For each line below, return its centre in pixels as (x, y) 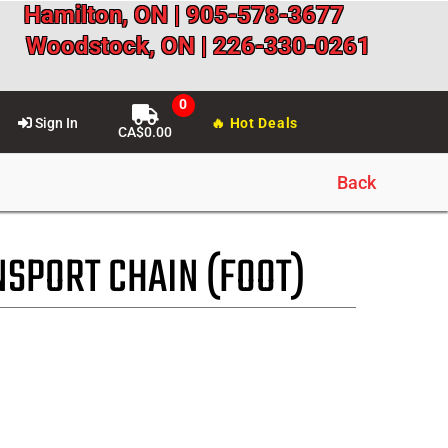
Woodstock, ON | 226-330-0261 (198, 46)
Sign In (55, 123)
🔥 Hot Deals (254, 123)
